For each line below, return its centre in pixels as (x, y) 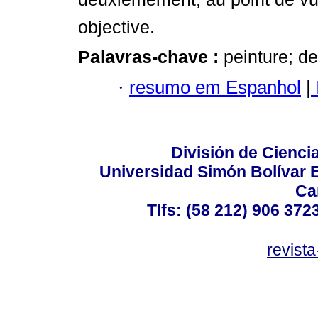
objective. (116, 27)
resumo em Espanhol (215, 87)
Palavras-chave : (151, 57)
